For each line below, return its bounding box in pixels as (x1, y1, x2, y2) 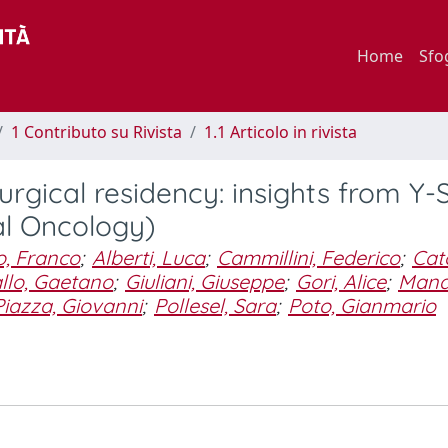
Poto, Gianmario (288, 293, 436, 318)
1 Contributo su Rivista (11, 121, 182, 143)
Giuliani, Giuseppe (125, 269, 284, 294)
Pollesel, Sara (154, 293, 276, 318)
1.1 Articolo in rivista (204, 121, 357, 143)
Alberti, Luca (92, 245, 205, 270)
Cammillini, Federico (217, 245, 400, 270)
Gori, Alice (296, 269, 386, 294)
